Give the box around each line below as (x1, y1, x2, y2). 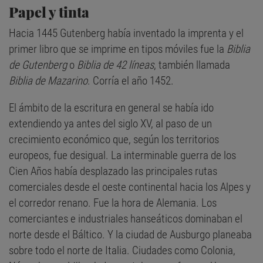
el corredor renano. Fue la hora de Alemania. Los (9, 196, 217, 210)
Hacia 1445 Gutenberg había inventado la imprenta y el (9, 26, 244, 41)
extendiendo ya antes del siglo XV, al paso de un (9, 117, 212, 131)
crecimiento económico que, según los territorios (9, 133, 219, 147)
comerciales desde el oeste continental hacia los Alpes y (9, 180, 251, 194)
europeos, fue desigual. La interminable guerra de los (9, 149, 236, 163)
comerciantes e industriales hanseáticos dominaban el (9, 212, 242, 226)
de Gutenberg (9, 58, 67, 72)
